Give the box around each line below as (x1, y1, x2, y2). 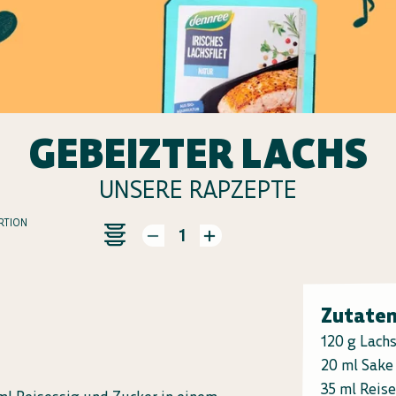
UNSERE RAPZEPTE (99, 174, 297, 204)
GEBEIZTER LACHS (28, 127, 368, 179)
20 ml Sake (320, 355, 393, 375)
